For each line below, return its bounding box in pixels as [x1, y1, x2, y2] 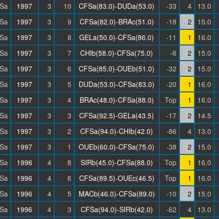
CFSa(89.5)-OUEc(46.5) [79, 173, 154, 183]
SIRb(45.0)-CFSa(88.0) [80, 157, 153, 167]
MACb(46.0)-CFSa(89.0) [78, 189, 155, 198]
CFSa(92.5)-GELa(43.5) [79, 110, 154, 120]
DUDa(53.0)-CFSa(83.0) [79, 79, 154, 89]
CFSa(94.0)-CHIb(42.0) [80, 126, 153, 136]
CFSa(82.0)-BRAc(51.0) [79, 17, 154, 26]
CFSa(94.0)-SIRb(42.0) [80, 204, 153, 214]
